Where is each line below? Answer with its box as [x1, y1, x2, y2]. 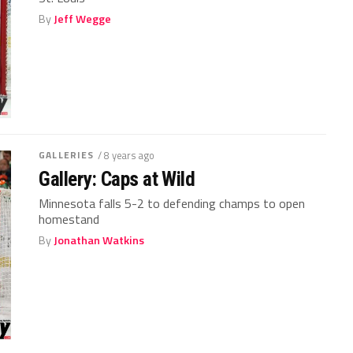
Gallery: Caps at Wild [39, 167, 195, 191]
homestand [39, 210, 100, 229]
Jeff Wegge [54, 9, 112, 28]
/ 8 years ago [98, 147, 155, 163]
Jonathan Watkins [54, 232, 145, 249]
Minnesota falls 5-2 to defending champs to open [39, 194, 306, 213]
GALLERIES [39, 147, 95, 162]
